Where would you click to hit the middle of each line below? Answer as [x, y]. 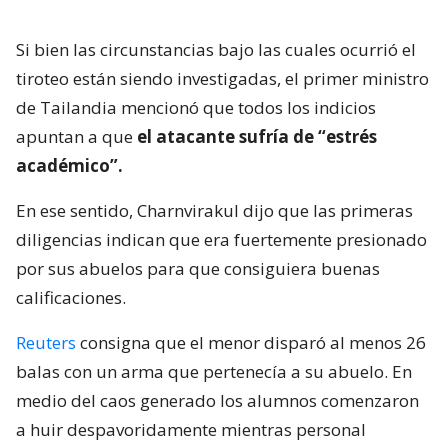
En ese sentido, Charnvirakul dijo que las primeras [214, 211]
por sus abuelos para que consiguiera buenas [198, 269]
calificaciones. [71, 298]
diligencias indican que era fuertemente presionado [221, 240]
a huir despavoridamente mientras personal [191, 430]
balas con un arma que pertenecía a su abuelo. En [214, 372]
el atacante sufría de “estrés [257, 137]
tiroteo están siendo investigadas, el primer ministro [222, 79]
